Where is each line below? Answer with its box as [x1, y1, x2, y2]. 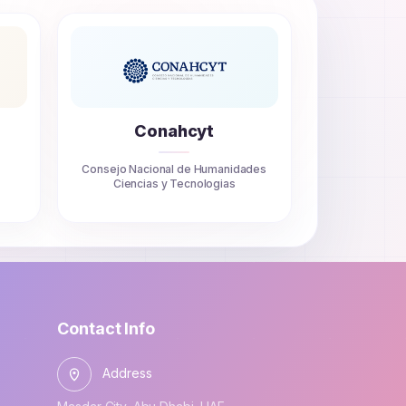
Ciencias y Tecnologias [112, 177, 236, 191]
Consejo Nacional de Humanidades [82, 162, 267, 177]
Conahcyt [134, 121, 215, 141]
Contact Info [57, 319, 155, 339]
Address [102, 365, 152, 381]
